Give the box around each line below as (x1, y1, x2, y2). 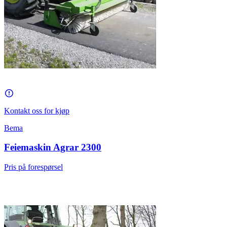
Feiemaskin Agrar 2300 (4, 142, 101, 153)
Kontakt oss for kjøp (4, 106, 69, 115)
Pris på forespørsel (4, 162, 63, 171)
